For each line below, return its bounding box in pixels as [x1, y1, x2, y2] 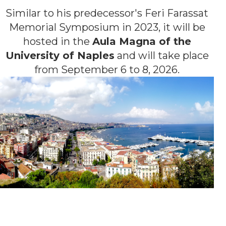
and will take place [114, 49, 209, 62]
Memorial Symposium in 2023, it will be [9, 21, 205, 34]
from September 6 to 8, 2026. [34, 64, 180, 76]
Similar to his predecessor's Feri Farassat [6, 7, 208, 20]
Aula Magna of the [92, 35, 191, 48]
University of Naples [5, 49, 115, 62]
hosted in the [23, 35, 92, 48]
